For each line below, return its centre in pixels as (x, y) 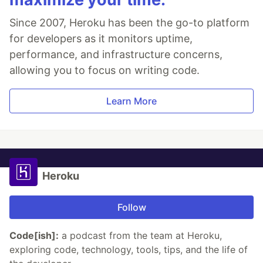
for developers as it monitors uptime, (101, 38)
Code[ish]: (34, 235)
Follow (131, 207)
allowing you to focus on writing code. (104, 70)
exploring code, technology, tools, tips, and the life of (129, 249)
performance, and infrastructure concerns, (116, 54)
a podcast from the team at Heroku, (140, 235)
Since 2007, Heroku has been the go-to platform (129, 22)
